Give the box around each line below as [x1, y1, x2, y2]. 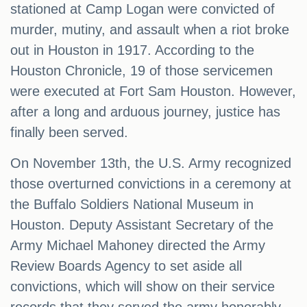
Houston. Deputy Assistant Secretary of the [10, 217, 273, 233]
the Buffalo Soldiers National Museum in [10, 197, 254, 212]
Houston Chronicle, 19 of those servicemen [10, 63, 273, 79]
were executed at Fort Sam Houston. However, [10, 84, 296, 99]
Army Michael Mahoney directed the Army [10, 238, 265, 254]
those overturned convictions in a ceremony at [10, 176, 291, 192]
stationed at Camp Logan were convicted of [10, 1, 275, 17]
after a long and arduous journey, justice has [10, 104, 280, 120]
